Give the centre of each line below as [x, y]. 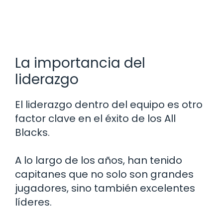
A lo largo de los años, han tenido [99, 161]
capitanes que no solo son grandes [104, 174]
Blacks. [32, 133]
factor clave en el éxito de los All [95, 119]
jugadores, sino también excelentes [105, 188]
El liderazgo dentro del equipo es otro [109, 105]
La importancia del [80, 63]
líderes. [33, 202]
